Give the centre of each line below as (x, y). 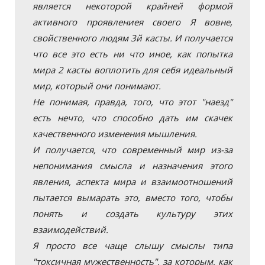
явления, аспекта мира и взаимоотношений (132, 182)
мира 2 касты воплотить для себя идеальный (132, 70)
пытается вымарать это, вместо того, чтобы (132, 198)
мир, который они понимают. (97, 86)
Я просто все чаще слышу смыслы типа (132, 245)
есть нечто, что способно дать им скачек (132, 118)
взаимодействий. (70, 230)
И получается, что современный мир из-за (132, 150)
